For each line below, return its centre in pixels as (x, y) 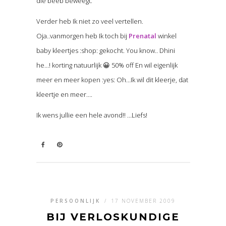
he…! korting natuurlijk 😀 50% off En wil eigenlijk (107, 65)
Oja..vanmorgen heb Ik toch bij (82, 36)
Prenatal (142, 36)
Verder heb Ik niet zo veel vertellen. (90, 21)
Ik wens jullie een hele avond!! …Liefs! (92, 115)
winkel (166, 36)
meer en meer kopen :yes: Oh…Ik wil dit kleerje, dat (112, 80)
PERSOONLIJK (75, 201)
